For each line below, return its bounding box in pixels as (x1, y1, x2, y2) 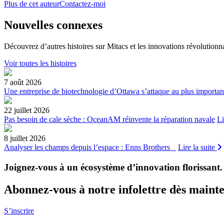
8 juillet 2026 (4, 133, 45, 142)
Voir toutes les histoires (4, 58, 76, 67)
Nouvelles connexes (4, 18, 102, 31)
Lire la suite (178, 142, 217, 151)
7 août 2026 (4, 77, 41, 86)
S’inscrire (4, 206, 34, 215)
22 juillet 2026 (4, 105, 49, 114)
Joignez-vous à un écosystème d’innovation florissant (4, 161, 220, 172)
